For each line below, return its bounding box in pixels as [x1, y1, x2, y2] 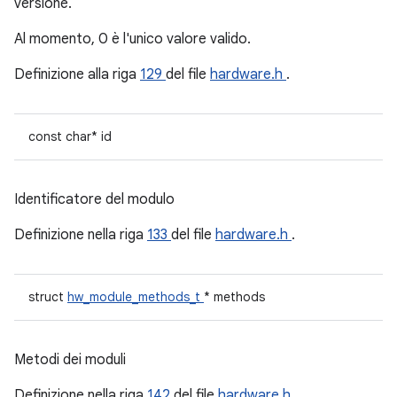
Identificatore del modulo [14, 191, 175, 208]
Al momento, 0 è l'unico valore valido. [14, 30, 251, 48]
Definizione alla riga [14, 66, 140, 83]
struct [28, 289, 67, 305]
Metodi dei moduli [14, 351, 126, 369]
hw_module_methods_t [67, 289, 204, 305]
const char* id [28, 128, 112, 144]
